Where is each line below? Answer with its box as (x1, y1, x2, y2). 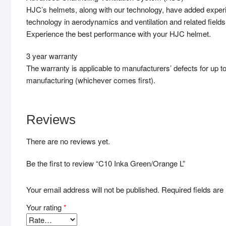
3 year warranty (26, 50, 78, 62)
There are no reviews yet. (26, 136, 110, 147)
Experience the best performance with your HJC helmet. (26, 28, 211, 39)
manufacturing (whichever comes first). (26, 75, 155, 86)
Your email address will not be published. (26, 184, 159, 195)
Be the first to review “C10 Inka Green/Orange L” (26, 158, 185, 169)
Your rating (26, 201, 64, 212)
